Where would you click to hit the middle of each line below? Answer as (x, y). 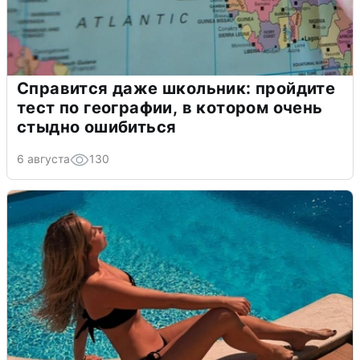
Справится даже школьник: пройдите (176, 89)
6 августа (43, 159)
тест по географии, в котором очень (170, 108)
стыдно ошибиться (97, 127)
